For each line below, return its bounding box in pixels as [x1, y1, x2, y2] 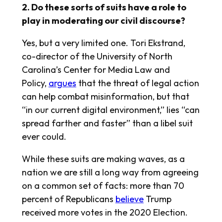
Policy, [21, 77, 49, 89]
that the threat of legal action [76, 77, 199, 89]
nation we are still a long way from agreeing [21, 166, 199, 178]
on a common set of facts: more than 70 [21, 180, 184, 192]
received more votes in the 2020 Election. [21, 207, 188, 219]
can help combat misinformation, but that [21, 91, 189, 103]
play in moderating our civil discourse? [21, 15, 185, 27]
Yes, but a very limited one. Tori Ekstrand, [21, 37, 185, 49]
